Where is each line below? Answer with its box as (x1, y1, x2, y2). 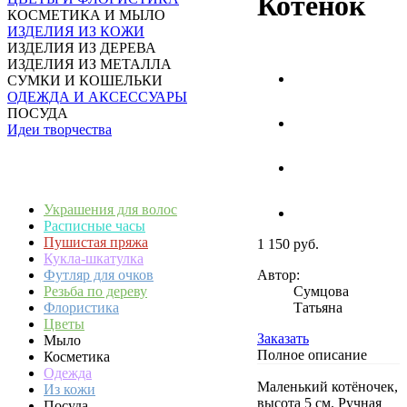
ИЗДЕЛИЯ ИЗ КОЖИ (7, 24, 144, 39)
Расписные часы (44, 218, 145, 233)
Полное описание (257, 346, 367, 362)
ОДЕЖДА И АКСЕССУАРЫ (7, 89, 187, 104)
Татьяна (293, 299, 342, 315)
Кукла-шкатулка (44, 251, 144, 266)
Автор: (257, 266, 300, 283)
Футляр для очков (44, 267, 154, 283)
